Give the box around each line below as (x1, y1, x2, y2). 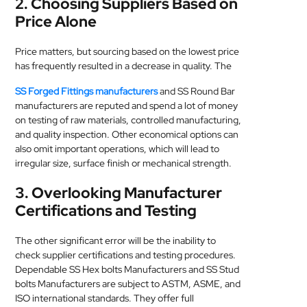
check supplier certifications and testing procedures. (15, 249, 236, 261)
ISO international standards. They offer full (15, 292, 195, 304)
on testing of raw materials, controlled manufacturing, (15, 114, 242, 126)
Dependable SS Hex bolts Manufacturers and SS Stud (15, 263, 240, 275)
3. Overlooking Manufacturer (15, 183, 223, 203)
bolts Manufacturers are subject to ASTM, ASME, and (15, 278, 241, 290)
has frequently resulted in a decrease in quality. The (15, 60, 232, 72)
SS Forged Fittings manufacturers (15, 85, 158, 97)
